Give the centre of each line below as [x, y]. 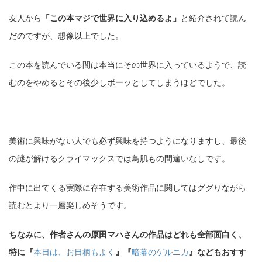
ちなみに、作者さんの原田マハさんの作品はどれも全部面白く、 [127, 234]
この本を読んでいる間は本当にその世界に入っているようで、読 [127, 65]
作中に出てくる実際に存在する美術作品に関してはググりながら [127, 187]
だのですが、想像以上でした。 [66, 35]
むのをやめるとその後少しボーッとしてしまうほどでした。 [119, 82]
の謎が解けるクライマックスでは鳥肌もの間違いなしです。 [119, 158]
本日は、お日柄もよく [74, 252]
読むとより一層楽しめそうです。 [70, 205]
